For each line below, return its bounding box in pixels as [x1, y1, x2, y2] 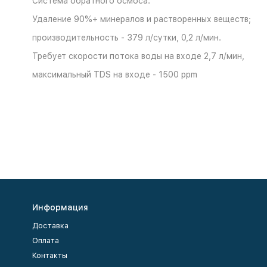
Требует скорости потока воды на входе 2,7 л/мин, [32, 51, 244, 61]
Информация [32, 203, 88, 212]
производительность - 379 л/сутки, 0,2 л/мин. [32, 33, 221, 42]
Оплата [32, 236, 59, 245]
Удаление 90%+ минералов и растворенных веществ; [32, 14, 251, 24]
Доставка [32, 221, 69, 230]
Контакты [32, 251, 67, 260]
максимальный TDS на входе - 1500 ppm [32, 70, 197, 79]
